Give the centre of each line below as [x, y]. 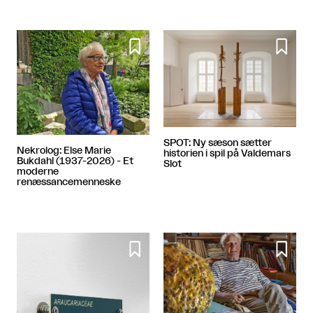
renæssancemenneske [69, 183]
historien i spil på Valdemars [227, 153]
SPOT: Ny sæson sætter [218, 143]
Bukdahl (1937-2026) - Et [75, 162]
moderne [38, 172]
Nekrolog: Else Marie [64, 151]
